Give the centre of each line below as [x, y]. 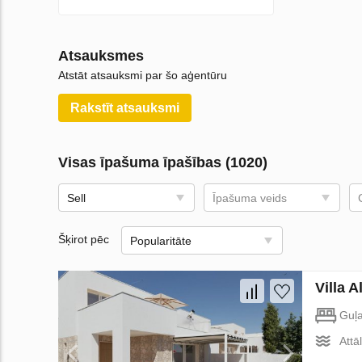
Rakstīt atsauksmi [125, 108]
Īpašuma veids [250, 198]
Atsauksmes [101, 56]
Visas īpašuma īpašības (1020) [163, 163]
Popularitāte [161, 241]
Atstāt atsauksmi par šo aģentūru [143, 76]
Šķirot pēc [84, 240]
